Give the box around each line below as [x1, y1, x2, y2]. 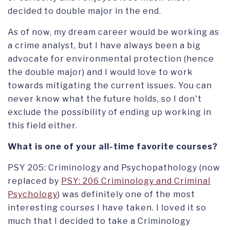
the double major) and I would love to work [8, 67, 193, 78]
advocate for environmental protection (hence [8, 54, 214, 64]
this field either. [8, 121, 78, 131]
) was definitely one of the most [57, 189, 195, 200]
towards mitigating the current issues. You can [8, 81, 212, 91]
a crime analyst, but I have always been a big [8, 41, 201, 51]
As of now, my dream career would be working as [8, 27, 219, 37]
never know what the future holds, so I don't [8, 94, 202, 104]
